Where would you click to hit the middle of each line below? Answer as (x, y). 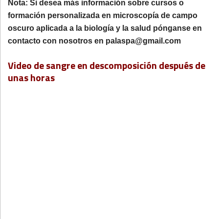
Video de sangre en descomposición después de (107, 65)
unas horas (31, 77)
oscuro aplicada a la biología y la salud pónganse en (105, 28)
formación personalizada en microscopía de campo (103, 15)
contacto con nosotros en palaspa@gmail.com (94, 41)
